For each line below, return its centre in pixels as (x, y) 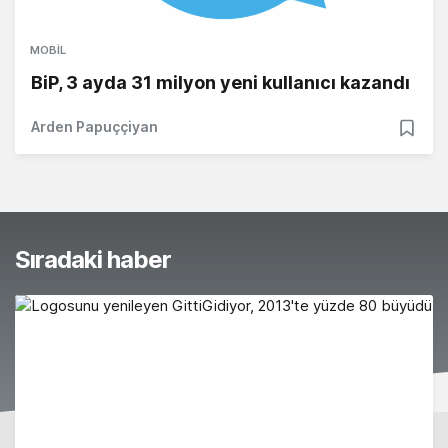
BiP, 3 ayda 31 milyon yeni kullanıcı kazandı (220, 83)
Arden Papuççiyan (94, 127)
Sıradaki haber (93, 260)
